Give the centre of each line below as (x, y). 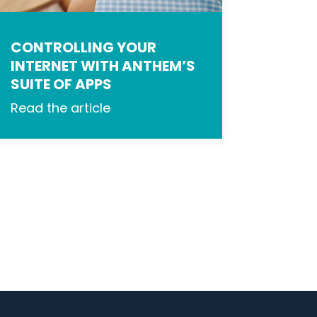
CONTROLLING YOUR (84, 48)
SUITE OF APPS (62, 85)
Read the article (61, 108)
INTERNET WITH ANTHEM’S (103, 66)
